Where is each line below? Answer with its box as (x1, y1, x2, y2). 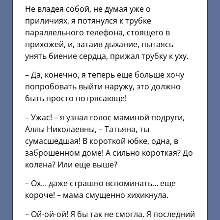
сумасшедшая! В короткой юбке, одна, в (25, 135, 178, 146)
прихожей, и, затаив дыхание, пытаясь (25, 38, 173, 50)
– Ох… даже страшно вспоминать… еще (25, 178, 176, 189)
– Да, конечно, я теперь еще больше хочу (25, 69, 184, 81)
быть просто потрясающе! (25, 93, 127, 104)
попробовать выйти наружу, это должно (25, 81, 181, 92)
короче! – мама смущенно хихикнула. (25, 190, 168, 201)
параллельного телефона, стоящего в (25, 27, 170, 38)
